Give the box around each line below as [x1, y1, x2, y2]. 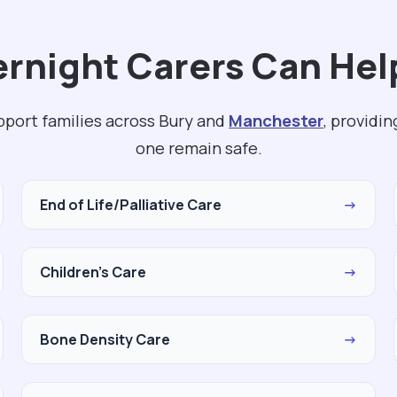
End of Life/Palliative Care [40, 195, 222, 214]
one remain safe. [135, 136, 262, 160]
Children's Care [40, 262, 146, 282]
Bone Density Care [40, 330, 170, 349]
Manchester [229, 109, 323, 132]
